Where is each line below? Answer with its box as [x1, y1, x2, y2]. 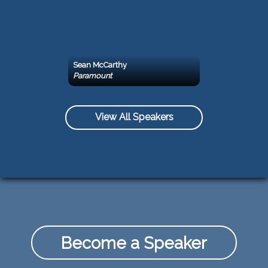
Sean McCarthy [73, 60, 127, 69]
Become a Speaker [61, 233, 207, 252]
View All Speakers [95, 111, 173, 123]
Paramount [73, 71, 112, 80]
